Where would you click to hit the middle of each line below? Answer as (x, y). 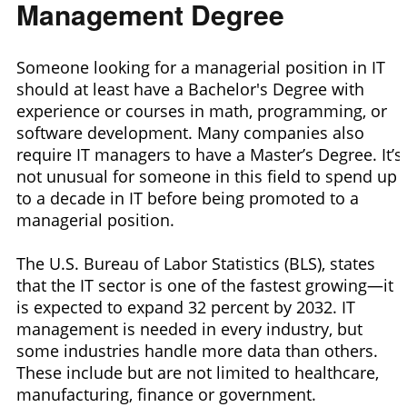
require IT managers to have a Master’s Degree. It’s (209, 154)
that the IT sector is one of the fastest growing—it (205, 285)
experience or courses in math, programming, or (202, 110)
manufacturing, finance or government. (166, 394)
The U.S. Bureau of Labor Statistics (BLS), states (196, 263)
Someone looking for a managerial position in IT (201, 67)
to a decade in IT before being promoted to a (188, 198)
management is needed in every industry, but (189, 328)
